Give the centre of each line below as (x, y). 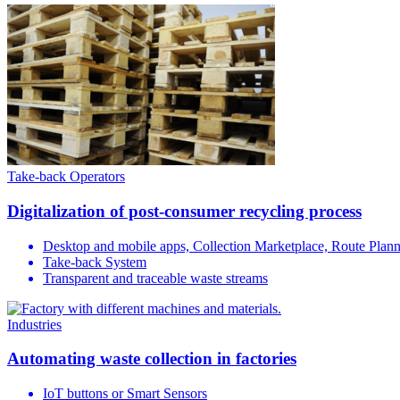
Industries (34, 324)
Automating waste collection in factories (152, 359)
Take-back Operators (66, 177)
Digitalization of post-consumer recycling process (184, 211)
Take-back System (95, 262)
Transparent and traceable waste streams (155, 278)
